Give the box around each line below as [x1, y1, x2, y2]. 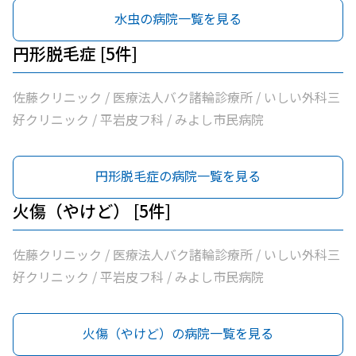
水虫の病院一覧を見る [114, 9, 242, 28]
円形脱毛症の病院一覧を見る [95, 166, 261, 185]
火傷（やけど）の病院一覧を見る [83, 323, 273, 342]
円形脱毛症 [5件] [13, 41, 137, 65]
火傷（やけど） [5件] [13, 199, 171, 222]
